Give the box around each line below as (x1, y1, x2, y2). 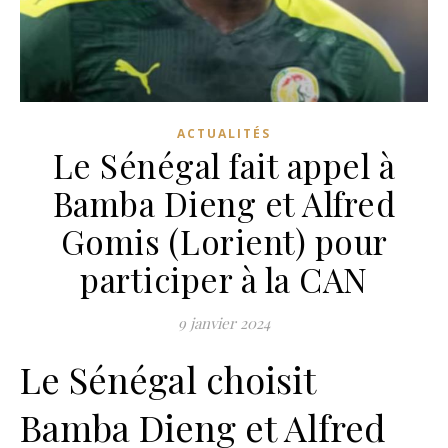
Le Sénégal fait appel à (52, 143, 396, 187)
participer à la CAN (80, 257, 368, 301)
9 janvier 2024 (178, 313, 270, 333)
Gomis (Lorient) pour (60, 219, 388, 263)
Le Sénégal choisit (20, 355, 315, 403)
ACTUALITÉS (177, 125, 271, 142)
